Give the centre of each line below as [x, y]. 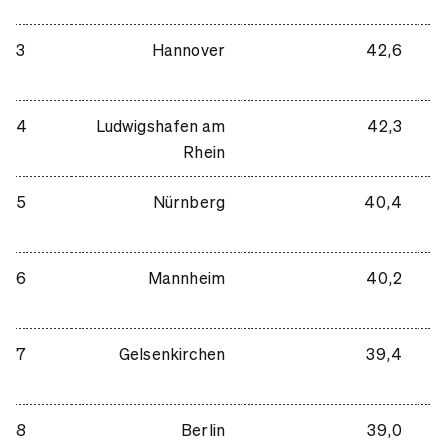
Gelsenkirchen [171, 353]
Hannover [188, 49]
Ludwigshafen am [160, 125]
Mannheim [186, 277]
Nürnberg [188, 201]
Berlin [203, 429]
